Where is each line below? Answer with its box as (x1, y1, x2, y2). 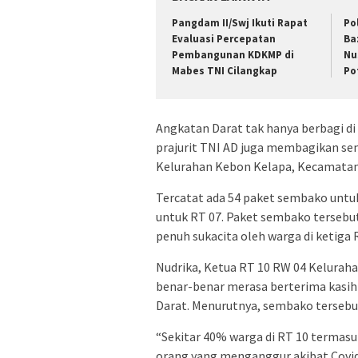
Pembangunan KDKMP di (172, 48, 294, 62)
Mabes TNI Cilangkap (172, 64, 277, 78)
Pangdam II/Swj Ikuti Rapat (172, 16, 308, 30)
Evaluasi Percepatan (172, 32, 276, 46)
